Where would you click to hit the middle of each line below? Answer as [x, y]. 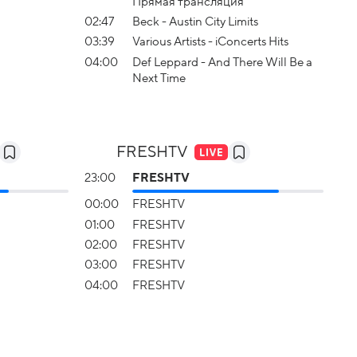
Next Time [159, 78]
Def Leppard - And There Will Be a [222, 62]
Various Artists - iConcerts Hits [210, 42]
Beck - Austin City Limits [195, 21]
